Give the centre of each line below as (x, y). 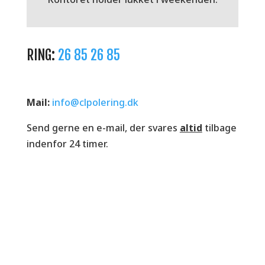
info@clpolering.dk (95, 103)
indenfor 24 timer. (67, 144)
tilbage (219, 128)
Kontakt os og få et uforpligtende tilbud (132, 226)
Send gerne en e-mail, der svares (103, 128)
